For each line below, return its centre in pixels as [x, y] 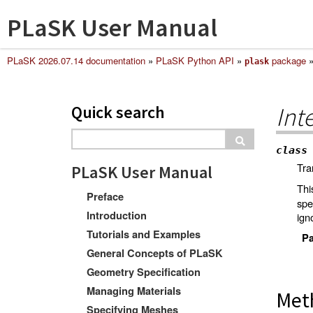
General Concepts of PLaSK [155, 253]
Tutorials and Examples [144, 234]
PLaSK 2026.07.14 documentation [76, 60]
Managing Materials [134, 291]
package [287, 60]
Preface [105, 197]
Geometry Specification [144, 272]
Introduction [117, 215]
